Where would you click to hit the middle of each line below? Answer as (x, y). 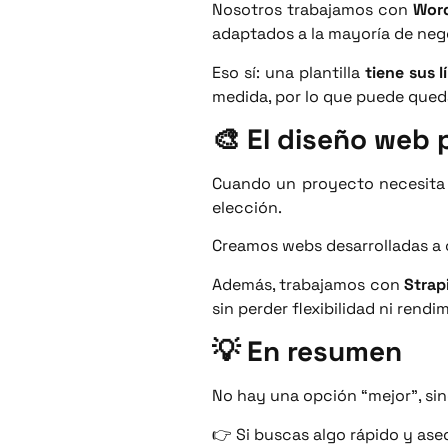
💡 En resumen (307, 351)
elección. (247, 208)
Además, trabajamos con (308, 284)
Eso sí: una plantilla (288, 72)
